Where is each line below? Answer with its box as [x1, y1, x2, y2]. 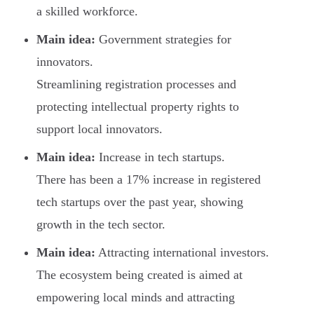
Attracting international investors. [95, 245, 269, 260]
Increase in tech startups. [95, 150, 225, 165]
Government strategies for [95, 32, 231, 47]
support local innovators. [36, 122, 163, 137]
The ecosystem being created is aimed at [36, 268, 243, 282]
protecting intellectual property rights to [36, 100, 239, 114]
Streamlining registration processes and [36, 77, 236, 92]
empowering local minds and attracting [36, 290, 235, 305]
